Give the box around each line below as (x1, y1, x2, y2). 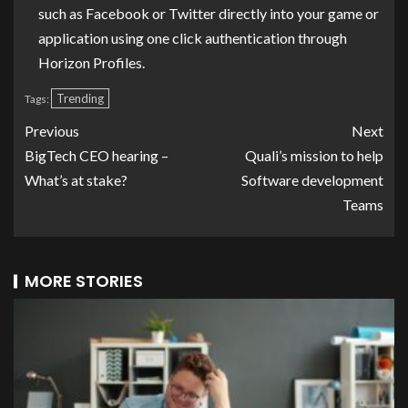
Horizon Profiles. (38, 53, 145, 71)
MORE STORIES (25, 269, 143, 292)
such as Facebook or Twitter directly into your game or (38, 4, 379, 22)
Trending (56, 90, 104, 106)
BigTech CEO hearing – (25, 146, 168, 164)
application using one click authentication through (38, 28, 347, 46)
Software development (241, 170, 383, 189)
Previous (25, 121, 79, 139)
